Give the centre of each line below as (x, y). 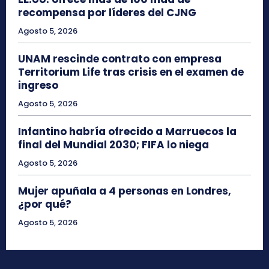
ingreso (38, 86)
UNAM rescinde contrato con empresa (120, 59)
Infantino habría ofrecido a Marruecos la (127, 132)
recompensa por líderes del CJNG (107, 13)
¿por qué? (45, 204)
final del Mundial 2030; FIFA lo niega (113, 145)
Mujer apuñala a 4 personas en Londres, (125, 191)
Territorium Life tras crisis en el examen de (131, 72)
